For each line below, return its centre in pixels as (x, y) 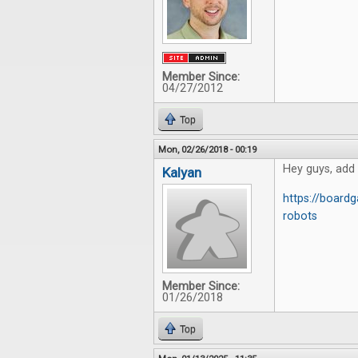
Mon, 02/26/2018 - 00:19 (207, 149)
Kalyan (182, 173)
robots (300, 216)
